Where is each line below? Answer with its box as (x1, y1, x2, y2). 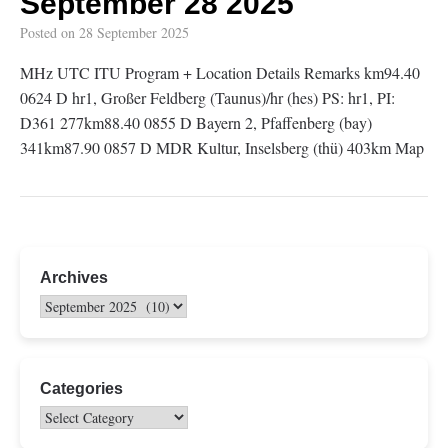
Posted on (20, 23, 79, 42)
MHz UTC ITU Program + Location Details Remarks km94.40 (20, 62, 420, 83)
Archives (40, 268, 108, 286)
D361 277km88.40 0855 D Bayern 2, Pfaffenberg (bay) (20, 112, 372, 133)
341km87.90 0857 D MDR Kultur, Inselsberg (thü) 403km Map (20, 137, 424, 158)
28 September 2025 (79, 23, 189, 42)
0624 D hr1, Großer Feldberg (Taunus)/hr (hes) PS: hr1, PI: (20, 87, 395, 108)
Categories (40, 379, 123, 398)
